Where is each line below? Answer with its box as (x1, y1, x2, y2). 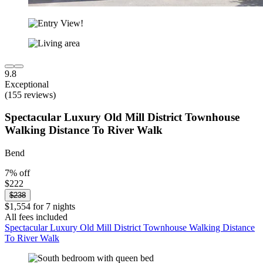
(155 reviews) (5, 89, 56, 100)
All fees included (5, 212, 68, 222)
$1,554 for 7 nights (5, 201, 75, 212)
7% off (5, 168, 30, 178)
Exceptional (5, 79, 49, 89)
